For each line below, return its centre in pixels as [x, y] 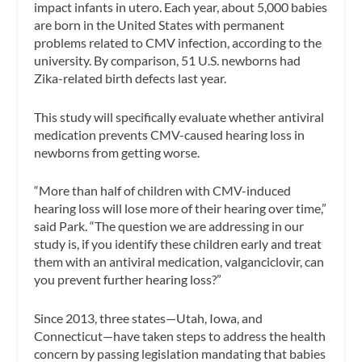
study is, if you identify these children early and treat [178, 244]
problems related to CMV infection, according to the [178, 42]
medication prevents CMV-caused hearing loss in [170, 134]
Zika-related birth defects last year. [130, 78]
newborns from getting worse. [117, 152]
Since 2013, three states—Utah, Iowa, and [149, 318]
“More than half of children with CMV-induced [163, 191]
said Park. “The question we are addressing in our [169, 226]
